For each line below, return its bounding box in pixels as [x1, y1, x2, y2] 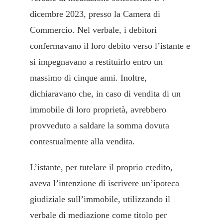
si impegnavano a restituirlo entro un [30, 57, 163, 67]
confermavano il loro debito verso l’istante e [30, 41, 190, 51]
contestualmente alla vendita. [30, 136, 135, 147]
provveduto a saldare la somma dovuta [30, 120, 169, 131]
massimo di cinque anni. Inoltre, [30, 73, 147, 83]
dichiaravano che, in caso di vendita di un [30, 89, 181, 99]
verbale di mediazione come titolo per [30, 210, 167, 221]
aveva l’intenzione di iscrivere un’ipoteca [30, 178, 179, 189]
